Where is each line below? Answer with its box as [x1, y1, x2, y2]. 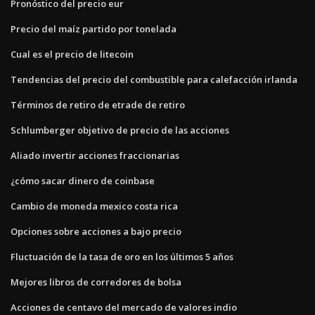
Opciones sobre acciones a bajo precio [11, 224, 181, 238]
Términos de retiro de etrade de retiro [11, 98, 185, 111]
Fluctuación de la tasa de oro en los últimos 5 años [11, 250, 233, 263]
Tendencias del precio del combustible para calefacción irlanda [11, 72, 297, 86]
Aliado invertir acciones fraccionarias [11, 148, 179, 162]
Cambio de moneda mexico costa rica [11, 199, 178, 212]
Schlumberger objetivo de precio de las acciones [11, 123, 229, 136]
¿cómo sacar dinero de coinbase [11, 174, 155, 187]
